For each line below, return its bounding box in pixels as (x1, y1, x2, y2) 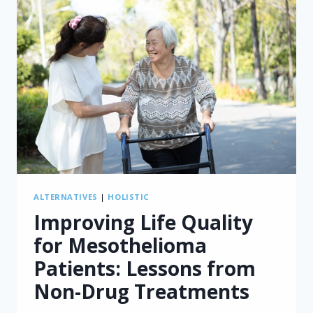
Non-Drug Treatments (34, 277, 249, 305)
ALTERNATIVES (34, 191, 98, 203)
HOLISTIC (108, 191, 150, 203)
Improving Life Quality (34, 208, 253, 235)
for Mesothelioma (34, 231, 207, 259)
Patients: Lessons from (34, 254, 256, 282)
